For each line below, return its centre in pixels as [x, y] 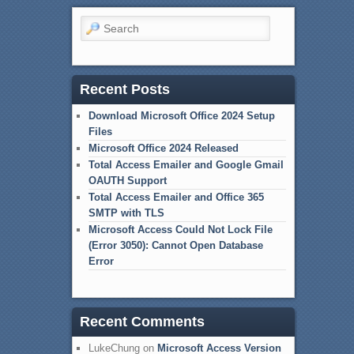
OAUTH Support [127, 180]
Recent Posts [124, 89]
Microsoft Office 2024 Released [163, 148]
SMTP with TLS [126, 213]
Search [96, 23]
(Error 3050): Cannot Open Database [175, 245]
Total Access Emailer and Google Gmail [186, 164]
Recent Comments [142, 322]
